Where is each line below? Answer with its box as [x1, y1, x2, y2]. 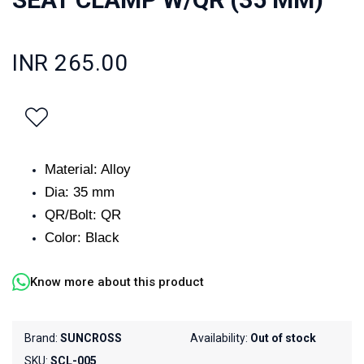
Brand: [24, 331, 60, 345]
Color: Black [45, 229, 119, 245]
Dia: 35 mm [45, 184, 115, 200]
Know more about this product [30, 274, 204, 289]
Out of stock [250, 331, 316, 345]
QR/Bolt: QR [45, 206, 121, 223]
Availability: [190, 331, 250, 345]
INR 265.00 [12, 49, 128, 76]
